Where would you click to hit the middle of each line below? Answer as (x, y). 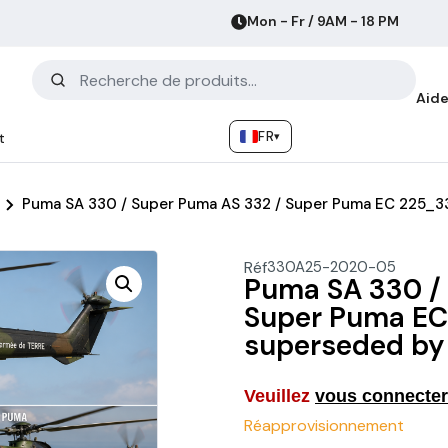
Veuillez (279, 396)
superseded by (344, 345)
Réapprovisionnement (324, 425)
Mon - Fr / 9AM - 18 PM (323, 21)
